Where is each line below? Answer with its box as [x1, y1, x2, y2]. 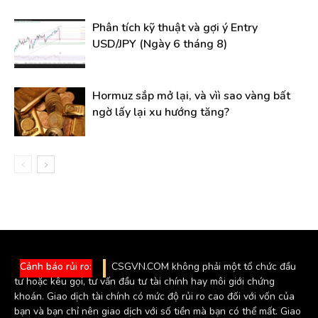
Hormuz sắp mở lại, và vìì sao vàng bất [92, 87, 290, 104]
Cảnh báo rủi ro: [20, 259, 92, 273]
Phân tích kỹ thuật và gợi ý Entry [92, 19, 258, 35]
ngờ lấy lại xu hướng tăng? [92, 104, 229, 120]
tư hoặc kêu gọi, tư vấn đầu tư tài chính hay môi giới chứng [14, 274, 275, 288]
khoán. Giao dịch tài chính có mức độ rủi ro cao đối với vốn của [14, 289, 295, 303]
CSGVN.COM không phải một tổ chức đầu [111, 259, 296, 273]
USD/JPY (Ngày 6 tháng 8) [92, 35, 227, 52]
